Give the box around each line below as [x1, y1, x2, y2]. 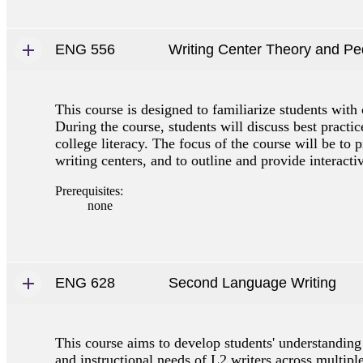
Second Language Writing [169, 274, 336, 291]
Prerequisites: [55, 183, 123, 198]
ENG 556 [55, 41, 115, 58]
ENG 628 [55, 274, 115, 291]
